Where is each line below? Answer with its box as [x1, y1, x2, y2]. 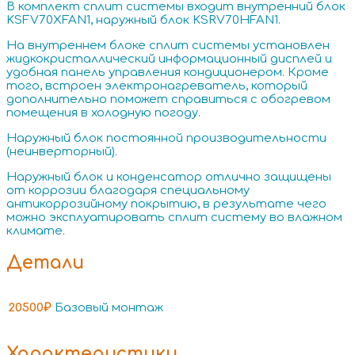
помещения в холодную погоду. [6, 106, 200, 120]
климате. [6, 224, 65, 239]
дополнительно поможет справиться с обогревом [6, 93, 330, 107]
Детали [6, 252, 84, 273]
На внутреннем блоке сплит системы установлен [6, 39, 330, 53]
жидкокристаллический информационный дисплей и [6, 52, 332, 67]
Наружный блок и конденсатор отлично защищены [6, 170, 331, 185]
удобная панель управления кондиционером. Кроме [6, 66, 329, 80]
